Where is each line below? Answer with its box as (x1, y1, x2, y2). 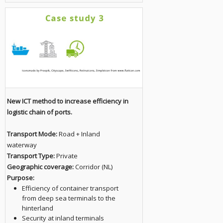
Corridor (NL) (73, 162, 112, 171)
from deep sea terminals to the (21, 194, 115, 203)
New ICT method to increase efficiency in (6, 97, 128, 106)
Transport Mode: (6, 129, 57, 138)
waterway (6, 140, 37, 149)
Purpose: (6, 173, 34, 182)
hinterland (21, 204, 53, 213)
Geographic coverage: (6, 162, 74, 171)
